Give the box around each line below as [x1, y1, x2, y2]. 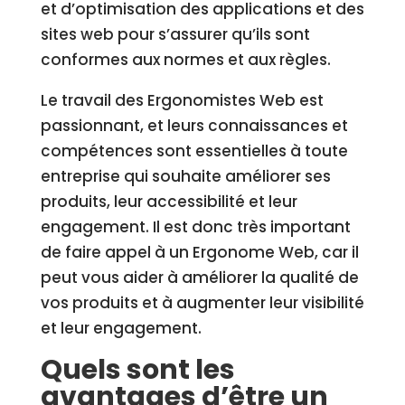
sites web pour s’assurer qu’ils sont [40, 24, 310, 45]
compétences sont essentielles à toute [40, 140, 348, 162]
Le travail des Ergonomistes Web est [40, 89, 324, 111]
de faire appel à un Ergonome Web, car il [40, 241, 359, 263]
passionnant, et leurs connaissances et [40, 115, 348, 137]
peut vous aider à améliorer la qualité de [40, 267, 359, 288]
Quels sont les [40, 351, 235, 389]
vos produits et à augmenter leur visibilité [40, 292, 364, 314]
